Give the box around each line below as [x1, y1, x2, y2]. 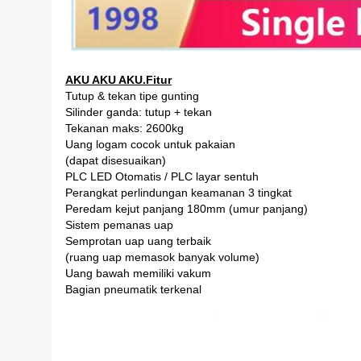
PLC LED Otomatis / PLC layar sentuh [64, 170, 259, 183]
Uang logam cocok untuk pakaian [64, 138, 235, 151]
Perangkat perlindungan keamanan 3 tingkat [64, 186, 292, 199]
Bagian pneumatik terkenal [64, 283, 201, 296]
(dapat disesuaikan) [64, 154, 166, 167]
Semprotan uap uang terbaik [64, 234, 211, 247]
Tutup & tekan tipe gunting [64, 89, 199, 102]
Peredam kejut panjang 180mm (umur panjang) [64, 202, 308, 215]
